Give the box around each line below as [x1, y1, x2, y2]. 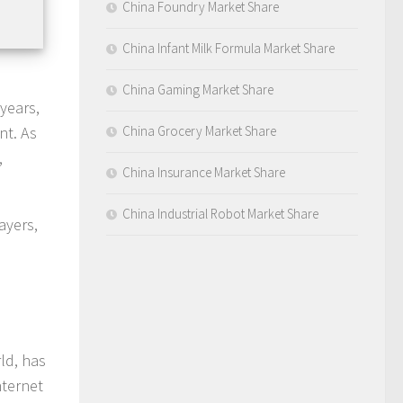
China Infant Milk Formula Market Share [122, 39, 335, 57]
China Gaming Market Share [122, 80, 273, 98]
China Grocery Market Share [122, 121, 276, 139]
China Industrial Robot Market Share [122, 204, 318, 222]
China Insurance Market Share [122, 163, 285, 181]
